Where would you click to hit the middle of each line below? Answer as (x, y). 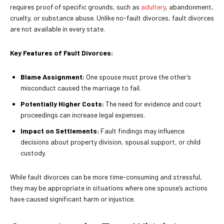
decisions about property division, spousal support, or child (110, 142)
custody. (33, 153)
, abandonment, (189, 7)
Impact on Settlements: (60, 131)
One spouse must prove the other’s (138, 77)
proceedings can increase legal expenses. (83, 115)
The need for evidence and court (153, 104)
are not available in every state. (57, 29)
